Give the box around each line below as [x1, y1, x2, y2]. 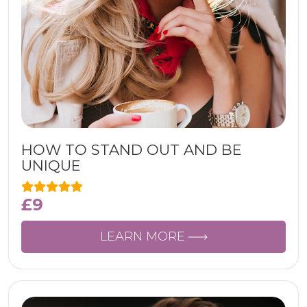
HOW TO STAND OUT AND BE [21, 141, 242, 158]
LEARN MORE [99, 229, 188, 244]
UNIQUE [21, 157, 81, 174]
